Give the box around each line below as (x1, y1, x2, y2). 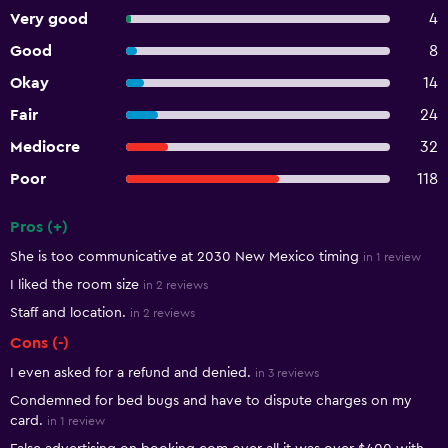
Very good (10, 11, 88, 27)
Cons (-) (10, 335, 69, 351)
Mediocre (10, 139, 80, 155)
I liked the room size (10, 278, 139, 292)
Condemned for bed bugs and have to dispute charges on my (10, 394, 412, 408)
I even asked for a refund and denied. (10, 366, 251, 380)
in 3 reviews (255, 367, 319, 379)
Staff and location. (10, 306, 126, 320)
